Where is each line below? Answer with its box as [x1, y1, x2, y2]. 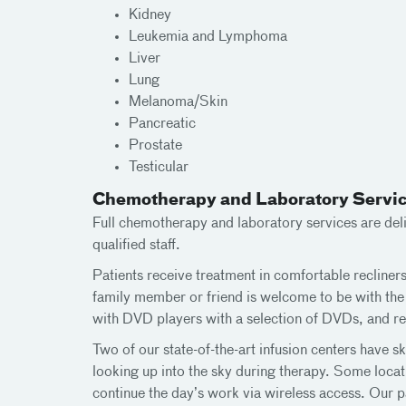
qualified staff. [92, 238, 180, 253]
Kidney [129, 8, 171, 23]
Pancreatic [129, 117, 196, 131]
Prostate [129, 139, 182, 153]
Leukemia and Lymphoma [129, 30, 287, 44]
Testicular [129, 160, 188, 175]
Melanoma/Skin [129, 95, 227, 110]
